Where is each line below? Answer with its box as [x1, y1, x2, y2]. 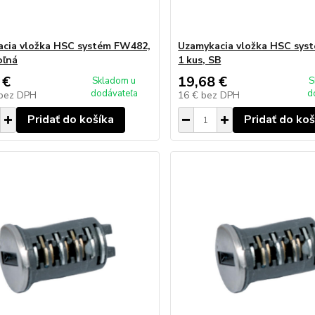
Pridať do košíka [27, 112, 114, 127]
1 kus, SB [178, 53, 221, 67]
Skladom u [92, 75, 136, 87]
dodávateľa [90, 87, 138, 100]
